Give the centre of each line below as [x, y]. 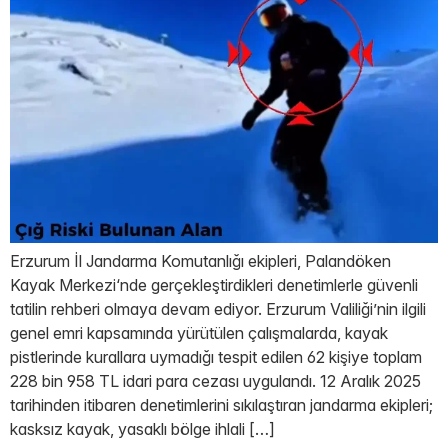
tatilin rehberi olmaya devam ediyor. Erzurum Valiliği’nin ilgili [218, 309]
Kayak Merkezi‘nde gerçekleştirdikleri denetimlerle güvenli [214, 285]
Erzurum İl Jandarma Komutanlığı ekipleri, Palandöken [200, 261]
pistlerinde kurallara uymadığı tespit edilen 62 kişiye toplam [216, 357]
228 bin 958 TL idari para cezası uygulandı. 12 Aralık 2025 [215, 381]
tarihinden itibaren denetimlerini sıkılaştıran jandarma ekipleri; [221, 405]
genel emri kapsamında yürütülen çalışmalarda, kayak [199, 333]
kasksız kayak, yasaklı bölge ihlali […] [142, 429]
